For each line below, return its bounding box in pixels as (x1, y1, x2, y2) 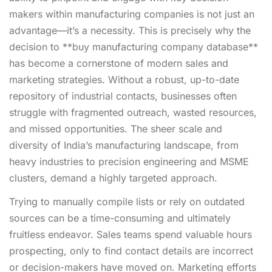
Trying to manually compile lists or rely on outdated (9, 195, 245, 208)
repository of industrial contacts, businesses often (9, 89, 237, 102)
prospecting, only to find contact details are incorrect (9, 244, 253, 257)
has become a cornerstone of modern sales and (9, 56, 228, 69)
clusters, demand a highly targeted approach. (9, 171, 217, 184)
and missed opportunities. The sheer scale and (9, 122, 222, 135)
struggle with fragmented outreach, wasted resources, (9, 106, 257, 118)
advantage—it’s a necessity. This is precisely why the (9, 24, 251, 36)
